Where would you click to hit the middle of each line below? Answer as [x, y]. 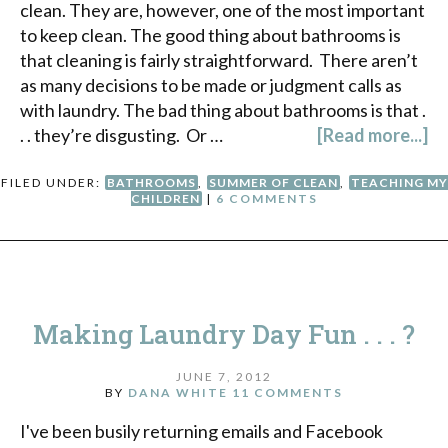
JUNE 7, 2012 [224, 376]
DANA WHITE [178, 392]
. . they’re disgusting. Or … [121, 135]
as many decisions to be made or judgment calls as [211, 85]
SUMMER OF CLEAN [273, 183]
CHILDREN [165, 199]
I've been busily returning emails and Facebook [201, 430]
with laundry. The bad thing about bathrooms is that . [223, 110]
